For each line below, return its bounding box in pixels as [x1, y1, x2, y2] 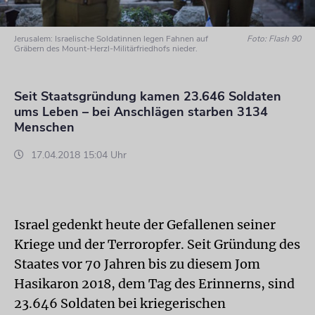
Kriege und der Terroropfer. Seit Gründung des [14, 236, 300, 252]
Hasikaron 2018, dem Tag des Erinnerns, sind [14, 276, 295, 292]
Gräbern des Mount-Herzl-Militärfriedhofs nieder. [14, 43, 198, 54]
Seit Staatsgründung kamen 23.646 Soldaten [14, 88, 281, 105]
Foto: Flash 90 [247, 33, 302, 44]
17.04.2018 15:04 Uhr [28, 148, 127, 162]
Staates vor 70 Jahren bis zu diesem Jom [14, 256, 260, 272]
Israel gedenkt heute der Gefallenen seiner [14, 217, 276, 233]
